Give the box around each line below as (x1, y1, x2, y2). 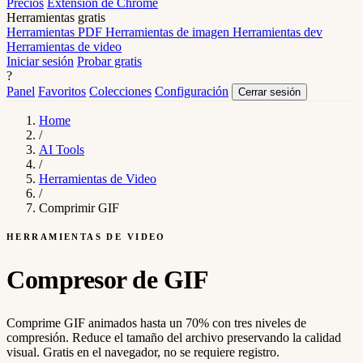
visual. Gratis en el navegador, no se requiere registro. (6, 345, 280, 360)
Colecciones (89, 84, 152, 98)
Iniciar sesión (6, 54, 74, 68)
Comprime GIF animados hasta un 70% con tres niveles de (6, 316, 306, 331)
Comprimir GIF (39, 201, 119, 215)
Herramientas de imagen (105, 25, 233, 39)
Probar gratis (77, 54, 142, 68)
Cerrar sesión (238, 86, 301, 98)
